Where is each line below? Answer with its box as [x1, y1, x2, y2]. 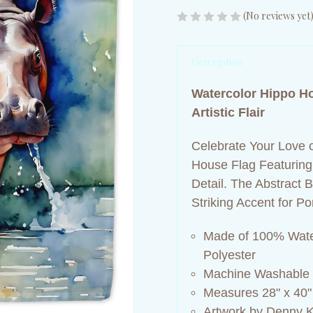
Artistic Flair [191, 105, 265, 119]
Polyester [203, 247, 256, 262]
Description [191, 54, 242, 68]
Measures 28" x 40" [203, 285, 312, 300]
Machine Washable [203, 266, 310, 281]
